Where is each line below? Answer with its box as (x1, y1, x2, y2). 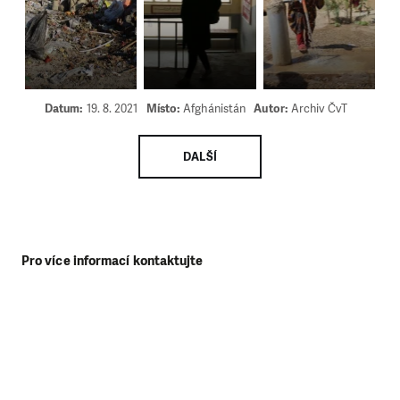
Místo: (146, 101, 184, 117)
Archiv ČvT (290, 101, 347, 117)
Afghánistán (183, 101, 246, 117)
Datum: (44, 101, 87, 117)
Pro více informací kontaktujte (21, 251, 204, 270)
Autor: (254, 101, 291, 117)
